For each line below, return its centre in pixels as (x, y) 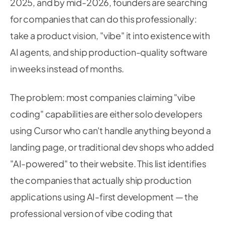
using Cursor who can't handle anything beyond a (110, 130)
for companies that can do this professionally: (103, 19)
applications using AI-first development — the (104, 197)
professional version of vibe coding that (91, 213)
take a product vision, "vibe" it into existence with (110, 35)
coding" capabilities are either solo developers (106, 114)
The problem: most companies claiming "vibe (103, 97)
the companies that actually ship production (101, 180)
